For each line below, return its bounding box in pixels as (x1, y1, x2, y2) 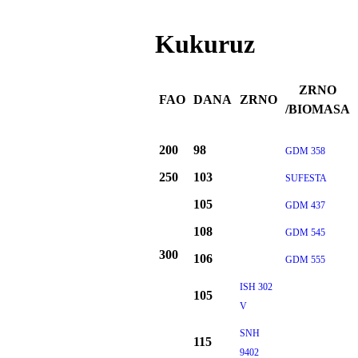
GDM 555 (284, 254, 325, 266)
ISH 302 (239, 281, 272, 293)
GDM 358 (284, 145, 325, 157)
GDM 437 (284, 200, 325, 212)
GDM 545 (284, 227, 325, 239)
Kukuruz (154, 30, 255, 59)
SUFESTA (284, 173, 327, 185)
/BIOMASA (284, 102, 350, 117)
